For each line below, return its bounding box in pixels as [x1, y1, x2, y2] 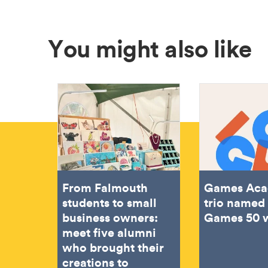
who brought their [62, 239, 164, 255]
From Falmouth [62, 179, 148, 195]
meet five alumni [62, 224, 156, 240]
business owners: [62, 209, 158, 225]
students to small [62, 194, 157, 210]
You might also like [48, 32, 252, 64]
